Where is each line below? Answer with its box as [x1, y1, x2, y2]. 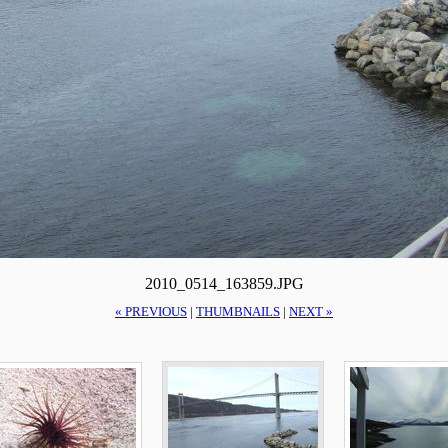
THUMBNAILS [196, 305, 280, 320]
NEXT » [289, 305, 333, 320]
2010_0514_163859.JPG [144, 274, 304, 292]
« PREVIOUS [115, 305, 187, 320]
